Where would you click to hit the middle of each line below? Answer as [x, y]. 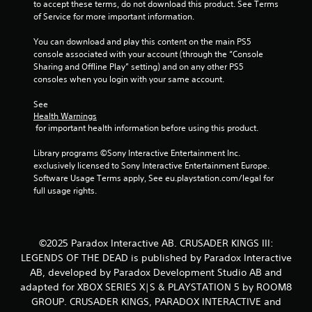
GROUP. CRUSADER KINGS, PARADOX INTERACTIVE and [156, 301]
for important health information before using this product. [147, 127]
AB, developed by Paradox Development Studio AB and [156, 272]
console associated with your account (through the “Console [148, 54]
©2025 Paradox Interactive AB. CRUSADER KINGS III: [156, 243]
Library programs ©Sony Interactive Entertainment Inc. [137, 153]
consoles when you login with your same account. [129, 79]
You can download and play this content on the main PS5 [142, 41]
